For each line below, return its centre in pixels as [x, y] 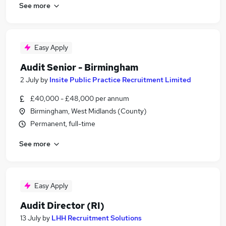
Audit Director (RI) [62, 206]
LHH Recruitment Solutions [97, 218]
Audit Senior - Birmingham [79, 67]
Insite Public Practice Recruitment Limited [120, 80]
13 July [31, 218]
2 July [30, 80]
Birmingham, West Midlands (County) [89, 111]
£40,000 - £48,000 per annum [80, 98]
